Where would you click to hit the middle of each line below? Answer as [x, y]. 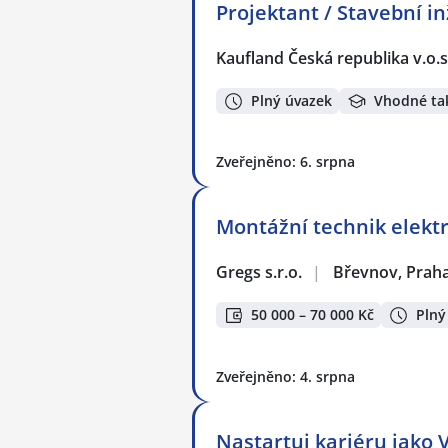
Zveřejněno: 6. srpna [285, 161]
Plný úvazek [291, 101]
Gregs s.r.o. [260, 271]
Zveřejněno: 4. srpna [285, 377]
